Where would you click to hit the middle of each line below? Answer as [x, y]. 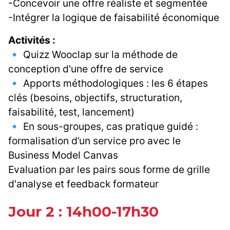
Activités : [32, 40]
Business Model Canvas [63, 155]
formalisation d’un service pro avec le [94, 141]
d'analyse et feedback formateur [83, 184]
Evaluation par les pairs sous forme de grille [109, 170]
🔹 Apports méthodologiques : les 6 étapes [108, 83]
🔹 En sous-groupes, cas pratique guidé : [103, 127]
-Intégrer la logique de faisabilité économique [114, 18]
